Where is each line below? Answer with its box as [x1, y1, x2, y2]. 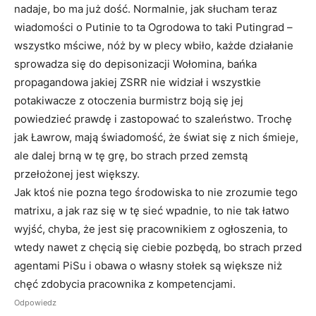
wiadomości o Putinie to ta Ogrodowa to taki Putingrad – [14, 20, 293, 34]
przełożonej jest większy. [14, 166, 140, 181]
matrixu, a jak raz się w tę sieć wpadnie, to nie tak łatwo [14, 203, 289, 217]
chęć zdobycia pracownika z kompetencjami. [14, 276, 236, 291]
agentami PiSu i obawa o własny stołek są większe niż [14, 258, 282, 272]
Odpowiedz [14, 297, 56, 308]
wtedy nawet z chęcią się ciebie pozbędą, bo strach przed [14, 240, 302, 254]
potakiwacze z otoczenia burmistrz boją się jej [14, 93, 243, 107]
